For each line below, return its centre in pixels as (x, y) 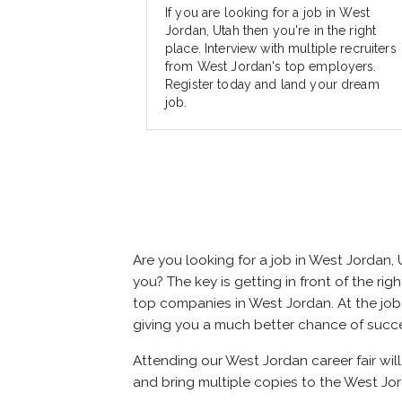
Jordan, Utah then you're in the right (271, 31)
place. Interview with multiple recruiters (281, 49)
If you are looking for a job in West (268, 13)
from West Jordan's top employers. (271, 67)
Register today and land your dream (272, 85)
